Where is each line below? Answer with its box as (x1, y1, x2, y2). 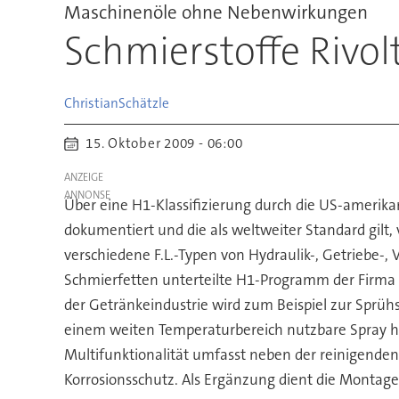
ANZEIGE (63, 170, 103, 185)
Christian (63, 94, 118, 112)
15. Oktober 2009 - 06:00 (93, 134, 243, 153)
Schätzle (118, 94, 169, 112)
